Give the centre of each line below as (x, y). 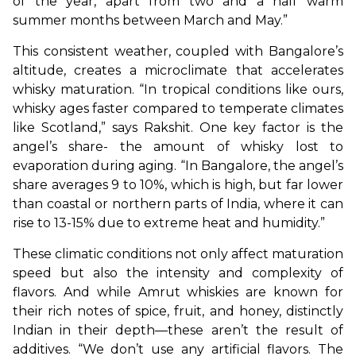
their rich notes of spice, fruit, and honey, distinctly (178, 311)
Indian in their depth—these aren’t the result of (178, 330)
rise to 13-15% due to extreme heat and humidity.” (169, 222)
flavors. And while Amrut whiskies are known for (178, 292)
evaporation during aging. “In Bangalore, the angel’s (178, 165)
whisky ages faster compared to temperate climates (178, 108)
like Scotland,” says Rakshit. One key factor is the (178, 127)
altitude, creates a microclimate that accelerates (178, 70)
